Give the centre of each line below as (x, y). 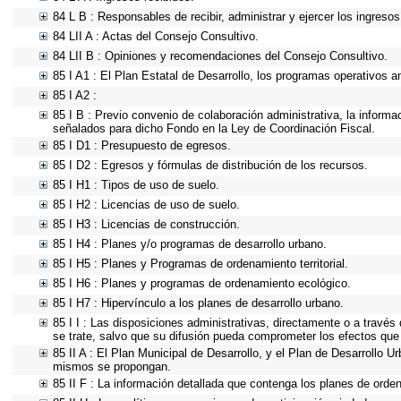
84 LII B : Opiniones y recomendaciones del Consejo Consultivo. (220, 56)
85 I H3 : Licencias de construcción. (146, 224)
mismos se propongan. (112, 367)
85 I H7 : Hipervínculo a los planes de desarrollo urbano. (198, 303)
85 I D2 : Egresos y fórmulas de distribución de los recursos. (210, 165)
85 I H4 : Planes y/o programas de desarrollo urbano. (190, 244)
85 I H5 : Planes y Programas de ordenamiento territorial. (200, 264)
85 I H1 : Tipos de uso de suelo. (136, 185)
